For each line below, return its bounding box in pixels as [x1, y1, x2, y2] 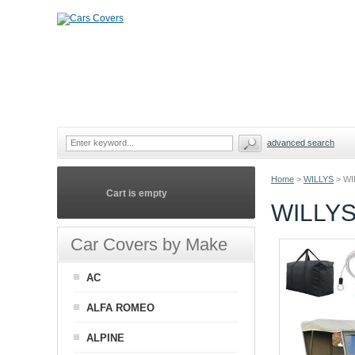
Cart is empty [106, 188, 167, 199]
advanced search [267, 138, 334, 147]
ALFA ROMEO [86, 302, 155, 314]
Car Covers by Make [71, 235, 227, 254]
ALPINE [86, 332, 124, 344]
